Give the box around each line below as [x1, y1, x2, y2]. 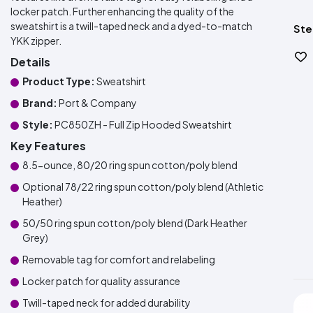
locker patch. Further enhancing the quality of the [10, 5, 234, 17]
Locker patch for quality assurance [22, 275, 180, 287]
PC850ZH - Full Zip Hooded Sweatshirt [53, 118, 232, 131]
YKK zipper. [10, 34, 61, 47]
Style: [22, 118, 53, 131]
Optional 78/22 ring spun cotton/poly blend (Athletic [22, 180, 263, 193]
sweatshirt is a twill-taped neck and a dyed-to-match [10, 20, 252, 32]
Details [10, 54, 50, 69]
